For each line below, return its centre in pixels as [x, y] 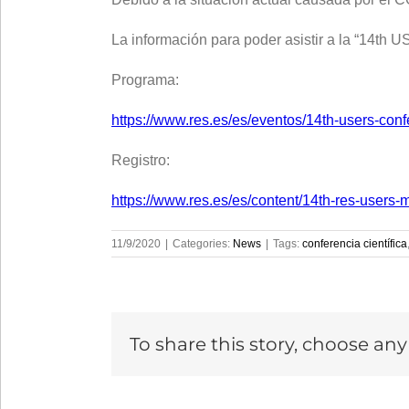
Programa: [145, 80]
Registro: [141, 160]
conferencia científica [355, 244]
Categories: [203, 244]
